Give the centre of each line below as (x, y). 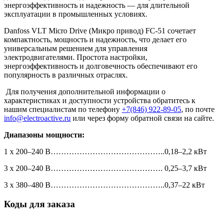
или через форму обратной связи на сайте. (142, 118)
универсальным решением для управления (76, 49)
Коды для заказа (40, 204)
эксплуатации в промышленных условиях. (76, 14)
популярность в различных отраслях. (66, 75)
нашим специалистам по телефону (63, 110)
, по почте (198, 110)
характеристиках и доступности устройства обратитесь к (100, 101)
